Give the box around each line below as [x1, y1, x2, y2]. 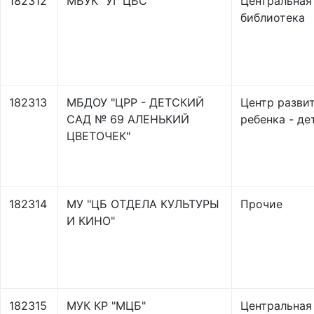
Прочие [240, 197, 282, 211]
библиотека [240, 11, 305, 25]
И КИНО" [67, 214, 115, 228]
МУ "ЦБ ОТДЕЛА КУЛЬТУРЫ [67, 197, 219, 211]
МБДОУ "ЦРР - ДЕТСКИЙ [67, 95, 204, 109]
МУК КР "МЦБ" [67, 299, 146, 313]
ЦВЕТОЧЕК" [67, 129, 130, 143]
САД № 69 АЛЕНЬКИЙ [67, 112, 189, 126]
